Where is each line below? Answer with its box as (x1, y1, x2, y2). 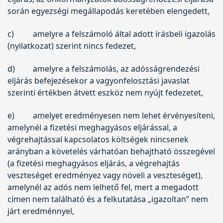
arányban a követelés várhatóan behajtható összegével (7, 145, 215, 157)
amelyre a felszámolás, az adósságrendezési (32, 63, 200, 74)
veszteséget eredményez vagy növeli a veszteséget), (7, 169, 203, 181)
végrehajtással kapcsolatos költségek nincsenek (7, 133, 189, 145)
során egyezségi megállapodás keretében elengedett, (7, 5, 210, 16)
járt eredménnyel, (7, 205, 74, 217)
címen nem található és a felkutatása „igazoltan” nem (7, 193, 208, 205)
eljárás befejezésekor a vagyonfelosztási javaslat (7, 75, 190, 86)
